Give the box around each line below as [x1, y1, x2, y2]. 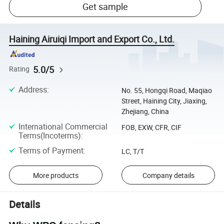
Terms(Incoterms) [18, 130, 81, 141]
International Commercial [18, 121, 107, 132]
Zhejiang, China [121, 106, 169, 116]
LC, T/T [121, 146, 144, 156]
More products [32, 170, 78, 180]
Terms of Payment [18, 144, 83, 156]
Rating [9, 64, 30, 74]
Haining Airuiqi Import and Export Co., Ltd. [9, 33, 175, 45]
